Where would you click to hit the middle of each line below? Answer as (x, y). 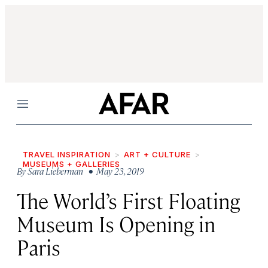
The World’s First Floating (128, 200)
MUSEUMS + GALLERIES (71, 164)
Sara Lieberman (55, 171)
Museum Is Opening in (116, 223)
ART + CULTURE (157, 154)
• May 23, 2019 (115, 171)
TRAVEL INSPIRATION (67, 154)
